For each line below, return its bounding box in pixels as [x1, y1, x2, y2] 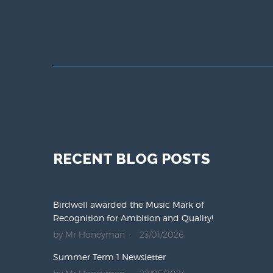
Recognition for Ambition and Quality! [53, 213, 213, 224]
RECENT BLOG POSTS [53, 150, 210, 168]
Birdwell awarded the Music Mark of [53, 199, 204, 210]
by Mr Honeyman [53, 229, 125, 240]
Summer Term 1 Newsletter [53, 252, 166, 263]
